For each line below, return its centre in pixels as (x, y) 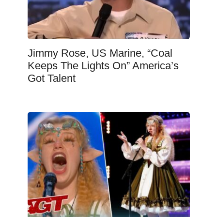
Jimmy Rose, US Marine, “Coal (100, 53)
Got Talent (51, 78)
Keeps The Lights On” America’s (103, 65)
